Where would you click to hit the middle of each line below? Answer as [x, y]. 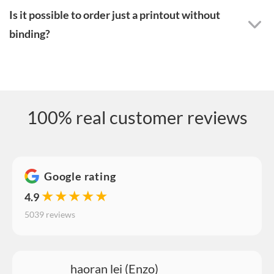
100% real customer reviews [137, 117]
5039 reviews [50, 214]
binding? [30, 34]
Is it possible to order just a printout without [115, 15]
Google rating [80, 176]
